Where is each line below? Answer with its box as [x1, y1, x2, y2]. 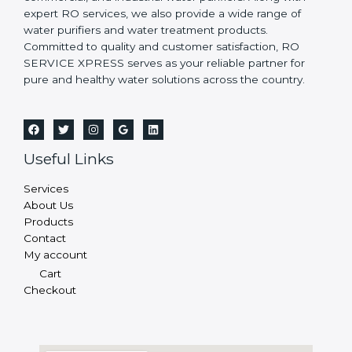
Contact [24, 231, 66, 244]
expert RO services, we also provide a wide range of [24, 7, 301, 20]
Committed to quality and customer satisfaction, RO [24, 40, 299, 53]
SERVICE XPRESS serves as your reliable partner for [24, 57, 305, 70]
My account [24, 247, 87, 261]
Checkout [24, 284, 76, 297]
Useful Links [24, 149, 114, 169]
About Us [24, 198, 73, 211]
